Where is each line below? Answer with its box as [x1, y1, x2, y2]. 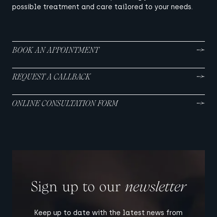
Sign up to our [31, 179, 125, 195]
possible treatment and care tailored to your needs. [12, 3, 193, 12]
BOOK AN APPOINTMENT [12, 46, 99, 55]
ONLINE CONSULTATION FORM [12, 99, 118, 108]
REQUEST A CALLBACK [12, 72, 91, 81]
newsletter [124, 179, 186, 195]
